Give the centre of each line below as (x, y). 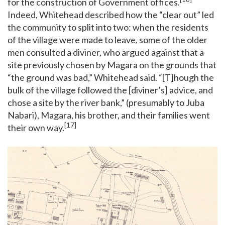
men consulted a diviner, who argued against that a (106, 52)
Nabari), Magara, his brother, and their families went (109, 115)
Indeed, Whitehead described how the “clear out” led (111, 14)
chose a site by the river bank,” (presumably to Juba (106, 102)
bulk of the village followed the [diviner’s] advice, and (110, 90)
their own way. (36, 127)
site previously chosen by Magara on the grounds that (112, 65)
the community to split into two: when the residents (108, 27)
